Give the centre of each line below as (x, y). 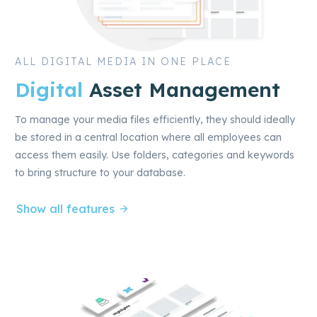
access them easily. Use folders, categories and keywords (155, 155)
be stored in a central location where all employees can (148, 138)
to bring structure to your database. (100, 173)
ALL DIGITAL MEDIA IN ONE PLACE (123, 62)
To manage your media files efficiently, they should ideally (155, 120)
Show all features (65, 209)
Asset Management (181, 90)
